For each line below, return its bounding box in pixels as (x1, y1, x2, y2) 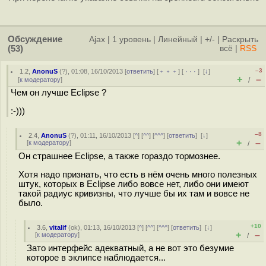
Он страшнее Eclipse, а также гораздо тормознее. (18, 151, 220, 161)
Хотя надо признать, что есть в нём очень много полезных (18, 169, 257, 179)
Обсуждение (8, 34, 62, 44)
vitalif (49, 224, 67, 231)
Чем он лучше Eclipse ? (11, 88, 106, 97)
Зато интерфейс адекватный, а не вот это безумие (27, 243, 234, 253)
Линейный (158, 35, 198, 44)
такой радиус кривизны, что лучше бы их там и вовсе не (18, 188, 249, 198)
